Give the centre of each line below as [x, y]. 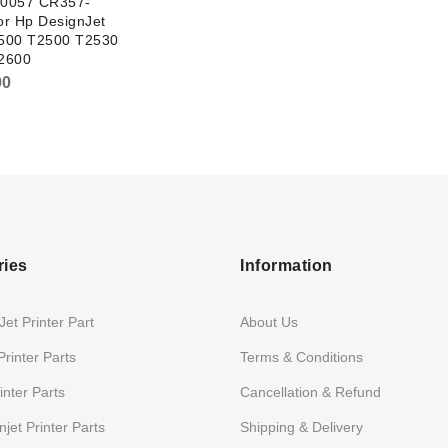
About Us [269, 321]
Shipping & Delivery [301, 426]
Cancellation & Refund [310, 391]
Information [286, 265]
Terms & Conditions [301, 356]
